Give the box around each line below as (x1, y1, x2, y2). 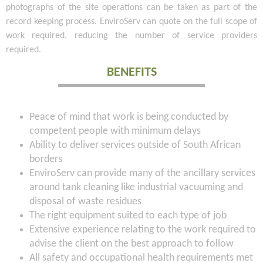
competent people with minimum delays (29, 126, 201, 137)
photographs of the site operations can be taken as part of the (6, 3, 257, 13)
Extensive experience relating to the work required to (29, 224, 256, 236)
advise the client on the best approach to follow (29, 238, 234, 250)
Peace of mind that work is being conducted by (29, 112, 228, 123)
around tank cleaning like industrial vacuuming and (29, 182, 243, 194)
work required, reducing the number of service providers (6, 31, 257, 41)
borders (29, 154, 62, 166)
